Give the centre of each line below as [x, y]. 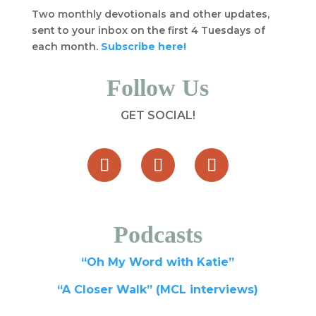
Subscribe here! [143, 47]
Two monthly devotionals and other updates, [150, 14]
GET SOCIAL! [158, 115]
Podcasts [158, 235]
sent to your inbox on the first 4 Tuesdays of [148, 30]
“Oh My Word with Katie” [158, 262]
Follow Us [158, 88]
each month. [66, 47]
